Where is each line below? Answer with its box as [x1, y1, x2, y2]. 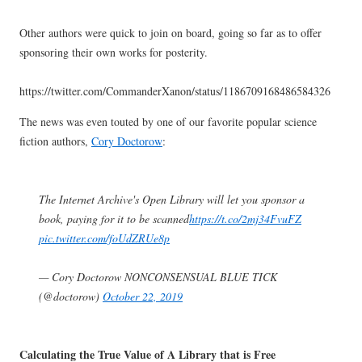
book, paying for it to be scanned [39, 210, 189, 226]
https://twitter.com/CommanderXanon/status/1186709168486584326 [19, 82, 330, 99]
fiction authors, [19, 133, 91, 149]
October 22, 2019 [103, 288, 183, 304]
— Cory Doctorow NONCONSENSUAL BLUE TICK [39, 268, 277, 284]
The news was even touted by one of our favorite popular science [19, 113, 317, 129]
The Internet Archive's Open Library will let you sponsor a [39, 191, 305, 207]
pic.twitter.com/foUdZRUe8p [39, 229, 170, 246]
